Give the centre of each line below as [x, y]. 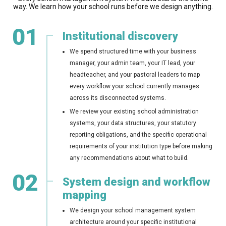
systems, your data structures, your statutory [133, 123]
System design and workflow [136, 182]
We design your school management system [133, 211]
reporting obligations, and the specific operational [138, 135]
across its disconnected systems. [118, 98]
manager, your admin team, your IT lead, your [132, 63]
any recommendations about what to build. [129, 158]
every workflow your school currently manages [134, 87]
